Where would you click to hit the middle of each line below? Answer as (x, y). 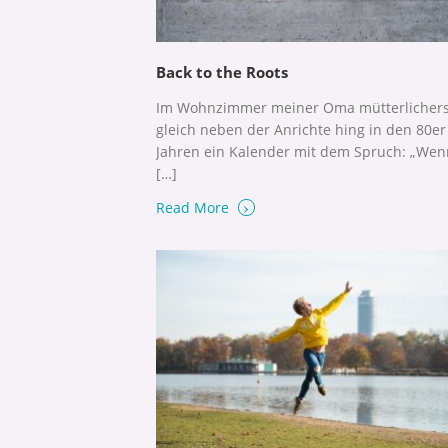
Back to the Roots (222, 72)
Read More (194, 208)
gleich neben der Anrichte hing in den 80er (301, 130)
